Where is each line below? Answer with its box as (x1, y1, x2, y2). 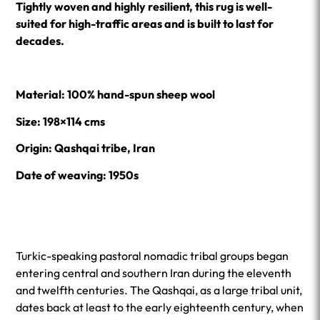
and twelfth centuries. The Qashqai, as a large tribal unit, (16, 282, 303, 297)
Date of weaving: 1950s (16, 167, 139, 182)
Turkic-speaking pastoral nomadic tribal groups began (16, 248, 289, 263)
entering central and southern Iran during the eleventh (16, 265, 292, 280)
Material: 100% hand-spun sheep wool (16, 87, 216, 102)
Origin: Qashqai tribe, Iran (16, 141, 156, 156)
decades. (16, 33, 65, 48)
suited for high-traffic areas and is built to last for (16, 16, 274, 31)
